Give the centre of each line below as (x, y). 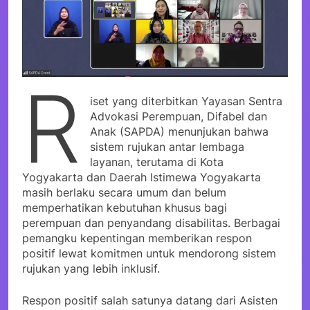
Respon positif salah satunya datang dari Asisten (150, 300)
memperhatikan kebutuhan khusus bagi (125, 207)
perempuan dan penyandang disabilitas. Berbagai (151, 222)
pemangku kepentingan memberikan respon (137, 238)
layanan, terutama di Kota (157, 162)
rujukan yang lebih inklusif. (91, 268)
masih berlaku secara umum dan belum (124, 192)
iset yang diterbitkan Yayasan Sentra (186, 101)
